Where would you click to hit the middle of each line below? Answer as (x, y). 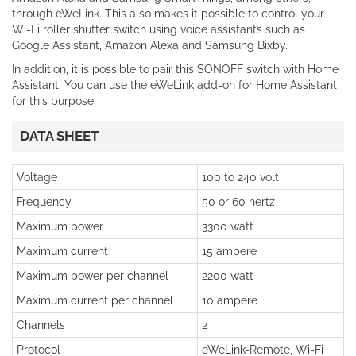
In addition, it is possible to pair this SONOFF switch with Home (175, 69)
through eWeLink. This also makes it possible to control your (168, 14)
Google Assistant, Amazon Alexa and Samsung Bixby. (150, 45)
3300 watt (228, 226)
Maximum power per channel (93, 276)
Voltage (37, 177)
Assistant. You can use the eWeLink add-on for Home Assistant (174, 85)
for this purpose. (54, 101)
